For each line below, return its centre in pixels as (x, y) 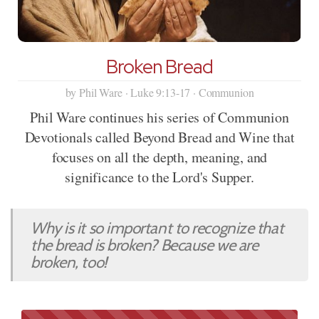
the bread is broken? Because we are (145, 245)
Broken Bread (159, 67)
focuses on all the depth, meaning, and (159, 157)
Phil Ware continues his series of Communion (159, 117)
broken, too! (69, 262)
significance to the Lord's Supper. (159, 177)
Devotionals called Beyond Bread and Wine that (159, 137)
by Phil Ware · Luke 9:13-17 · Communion (159, 93)
